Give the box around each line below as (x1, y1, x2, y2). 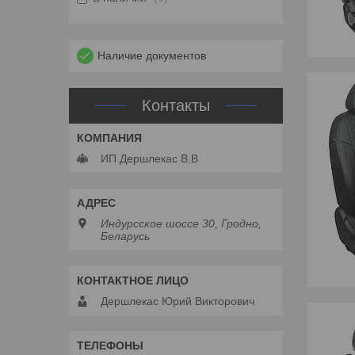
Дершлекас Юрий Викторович (101, 295, 254, 308)
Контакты (142, 97, 210, 115)
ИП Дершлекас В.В (101, 152, 198, 166)
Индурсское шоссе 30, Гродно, (101, 217, 261, 231)
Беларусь (101, 230, 150, 243)
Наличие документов (97, 49, 206, 63)
